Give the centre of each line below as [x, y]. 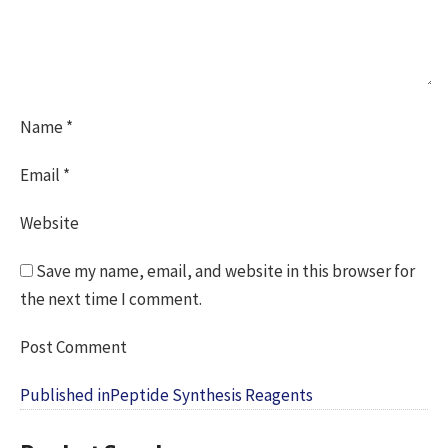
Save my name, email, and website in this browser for [225, 270]
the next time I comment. [111, 298]
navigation [75, 418]
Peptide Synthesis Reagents [211, 394]
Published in [65, 394]
